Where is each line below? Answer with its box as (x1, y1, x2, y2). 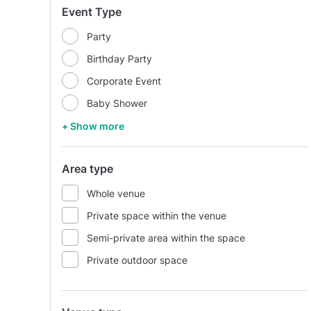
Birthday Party (87, 52, 152, 65)
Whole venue (87, 187, 145, 199)
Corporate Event (87, 74, 161, 87)
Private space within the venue (87, 209, 226, 221)
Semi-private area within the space (87, 231, 245, 244)
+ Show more (62, 120, 124, 132)
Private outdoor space (87, 253, 187, 266)
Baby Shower (87, 96, 147, 109)
